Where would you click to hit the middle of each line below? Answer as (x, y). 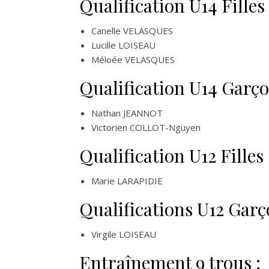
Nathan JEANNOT (127, 113)
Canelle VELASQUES (132, 31)
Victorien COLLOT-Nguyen (146, 127)
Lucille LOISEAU (123, 45)
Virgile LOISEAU (124, 234)
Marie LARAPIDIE (127, 181)
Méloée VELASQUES (133, 59)
